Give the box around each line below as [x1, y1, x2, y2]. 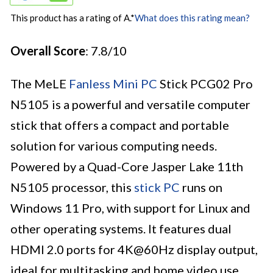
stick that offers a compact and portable [10, 118, 229, 133]
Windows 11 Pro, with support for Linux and [10, 200, 250, 216]
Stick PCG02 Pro [157, 76, 253, 91]
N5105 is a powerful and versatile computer [10, 97, 250, 112]
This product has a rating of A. [10, 12, 130, 24]
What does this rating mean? [135, 12, 250, 24]
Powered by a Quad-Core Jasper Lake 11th [10, 159, 243, 174]
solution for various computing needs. [10, 138, 217, 154]
